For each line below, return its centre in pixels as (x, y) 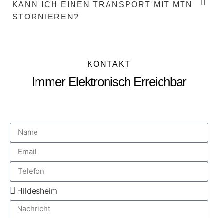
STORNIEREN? (46, 17)
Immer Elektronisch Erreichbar (109, 82)
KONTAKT (109, 64)
